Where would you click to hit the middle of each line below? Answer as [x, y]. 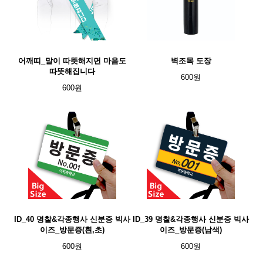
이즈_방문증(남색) [191, 230]
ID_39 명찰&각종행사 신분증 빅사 [191, 219]
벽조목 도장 [191, 61]
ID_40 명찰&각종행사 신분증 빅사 [72, 219]
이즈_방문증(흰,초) [72, 230]
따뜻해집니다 [72, 71]
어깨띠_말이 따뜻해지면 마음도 [72, 61]
